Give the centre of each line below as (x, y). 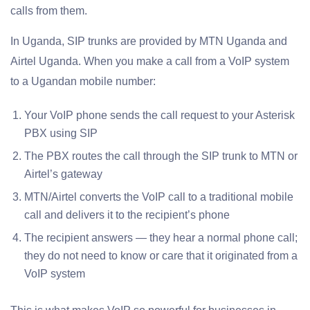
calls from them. (49, 11)
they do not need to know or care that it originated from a (161, 256)
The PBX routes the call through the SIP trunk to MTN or (161, 156)
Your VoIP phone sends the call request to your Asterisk (159, 116)
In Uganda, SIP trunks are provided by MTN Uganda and (149, 42)
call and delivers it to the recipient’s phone (127, 215)
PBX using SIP (61, 134)
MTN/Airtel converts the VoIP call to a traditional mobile (159, 197)
